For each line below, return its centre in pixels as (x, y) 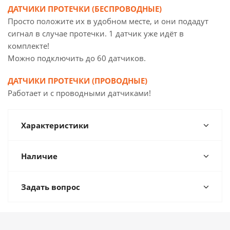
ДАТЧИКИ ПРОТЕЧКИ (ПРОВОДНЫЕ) (78, 81)
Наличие (39, 156)
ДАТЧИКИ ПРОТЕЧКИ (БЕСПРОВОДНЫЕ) (85, 9)
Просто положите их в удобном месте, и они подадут (108, 21)
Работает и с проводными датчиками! (79, 93)
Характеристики (55, 125)
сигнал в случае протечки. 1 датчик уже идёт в (96, 33)
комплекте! (28, 46)
